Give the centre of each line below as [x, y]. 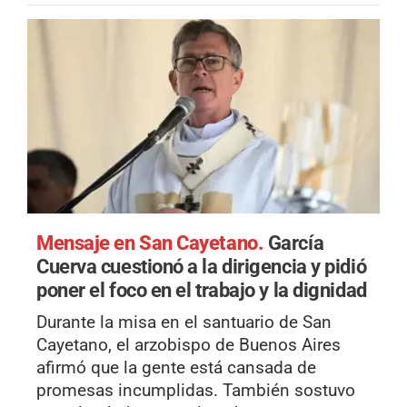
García [296, 242]
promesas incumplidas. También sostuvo [196, 390]
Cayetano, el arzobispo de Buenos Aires [189, 344]
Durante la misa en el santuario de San [184, 322]
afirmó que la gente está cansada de [176, 367]
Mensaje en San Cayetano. [152, 242]
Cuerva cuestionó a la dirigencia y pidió [202, 266]
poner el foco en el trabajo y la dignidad [202, 289]
